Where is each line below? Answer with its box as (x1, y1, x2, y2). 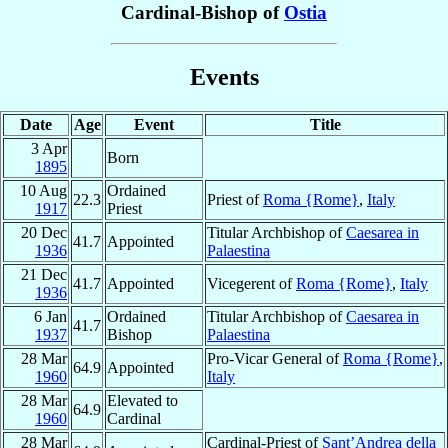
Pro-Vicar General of (207, 350, 343, 368)
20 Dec (21, 224, 67, 242)
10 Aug (20, 182, 67, 200)
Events (189, 64, 259, 91)
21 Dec (21, 266, 67, 284)
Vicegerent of (207, 275, 296, 293)
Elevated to (107, 392, 178, 410)
